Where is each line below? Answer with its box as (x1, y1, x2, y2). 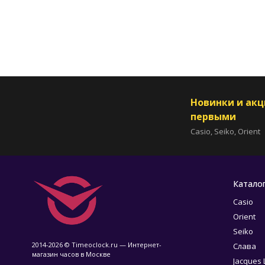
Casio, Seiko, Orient (190, 125, 260, 137)
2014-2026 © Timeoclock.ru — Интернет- (31, 240, 161, 249)
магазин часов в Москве (31, 250, 111, 258)
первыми (190, 109, 236, 123)
